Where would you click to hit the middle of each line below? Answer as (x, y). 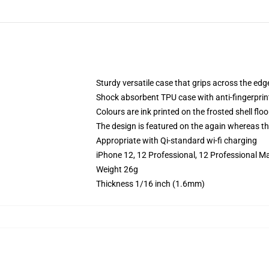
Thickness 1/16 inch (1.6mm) (150, 184)
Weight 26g (117, 169)
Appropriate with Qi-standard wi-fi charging (177, 141)
